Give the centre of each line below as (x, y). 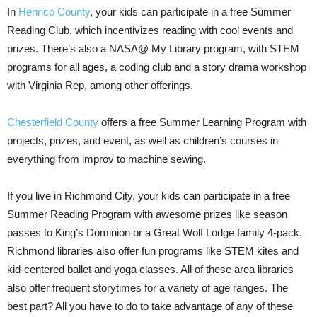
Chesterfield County (53, 122)
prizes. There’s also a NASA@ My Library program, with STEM (153, 48)
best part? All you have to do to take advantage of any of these (150, 306)
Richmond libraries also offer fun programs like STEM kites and (153, 251)
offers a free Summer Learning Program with (202, 122)
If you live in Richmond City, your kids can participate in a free (149, 196)
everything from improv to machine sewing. (106, 159)
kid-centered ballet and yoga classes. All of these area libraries (150, 269)
